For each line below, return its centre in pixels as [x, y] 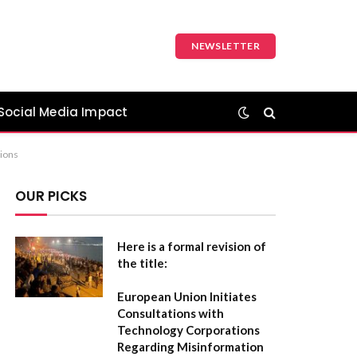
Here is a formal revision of [192, 246]
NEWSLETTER [226, 45]
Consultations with [171, 313]
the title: [142, 263]
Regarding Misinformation [190, 347]
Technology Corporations [188, 330]
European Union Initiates [187, 296]
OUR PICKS [51, 196]
